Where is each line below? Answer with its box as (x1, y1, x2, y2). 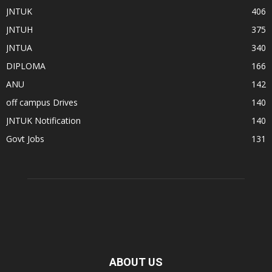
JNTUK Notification (6, 114, 81, 126)
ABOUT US (109, 255, 163, 268)
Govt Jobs (6, 132, 44, 144)
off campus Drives (6, 96, 78, 108)
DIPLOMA (6, 59, 46, 72)
